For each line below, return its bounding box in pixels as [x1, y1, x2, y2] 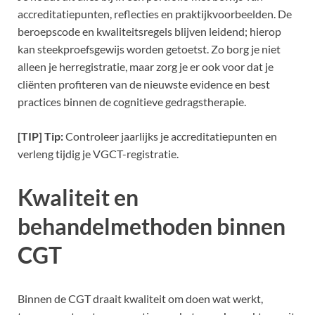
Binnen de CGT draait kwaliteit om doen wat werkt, [18, 291, 263, 305]
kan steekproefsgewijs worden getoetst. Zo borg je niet [18, 42, 281, 56]
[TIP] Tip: [18, 129, 63, 143]
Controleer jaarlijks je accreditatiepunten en [63, 129, 277, 143]
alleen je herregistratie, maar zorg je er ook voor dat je [18, 60, 274, 74]
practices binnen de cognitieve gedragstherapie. [18, 95, 246, 109]
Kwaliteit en [18, 183, 139, 211]
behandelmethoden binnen [18, 212, 285, 240]
